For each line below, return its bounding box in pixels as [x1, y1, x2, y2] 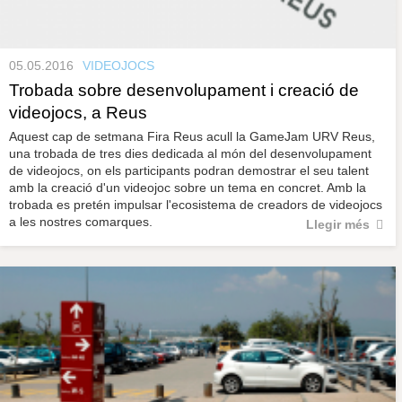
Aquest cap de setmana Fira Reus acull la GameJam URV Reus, [9, 129, 375, 144]
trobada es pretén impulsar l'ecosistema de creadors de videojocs [9, 197, 382, 213]
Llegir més [305, 217, 370, 232]
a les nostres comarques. [9, 214, 153, 230]
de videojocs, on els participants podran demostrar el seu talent [9, 163, 369, 179]
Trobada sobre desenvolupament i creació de [9, 81, 359, 100]
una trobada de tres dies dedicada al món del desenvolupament [9, 146, 371, 162]
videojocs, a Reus [9, 103, 147, 123]
